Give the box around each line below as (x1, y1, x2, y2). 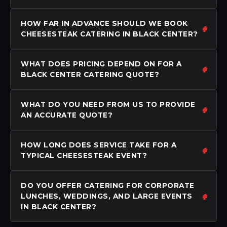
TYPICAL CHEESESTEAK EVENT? (21, 151, 147, 160)
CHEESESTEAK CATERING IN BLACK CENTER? (21, 29, 198, 38)
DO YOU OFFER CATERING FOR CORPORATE (21, 181, 195, 190)
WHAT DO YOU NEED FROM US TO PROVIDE (21, 100, 196, 108)
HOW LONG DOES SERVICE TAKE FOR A (21, 140, 176, 149)
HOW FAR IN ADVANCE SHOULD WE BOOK (21, 19, 188, 27)
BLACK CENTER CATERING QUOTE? (21, 70, 159, 79)
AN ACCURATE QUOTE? (21, 110, 112, 119)
